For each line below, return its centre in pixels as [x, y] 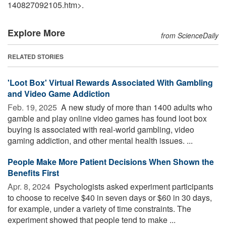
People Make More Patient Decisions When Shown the [111, 161]
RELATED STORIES [36, 56]
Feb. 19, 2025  [33, 107]
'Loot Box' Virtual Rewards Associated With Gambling [110, 82]
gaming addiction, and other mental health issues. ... [100, 140]
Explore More [36, 33]
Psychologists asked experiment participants [133, 186]
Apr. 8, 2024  [30, 186]
